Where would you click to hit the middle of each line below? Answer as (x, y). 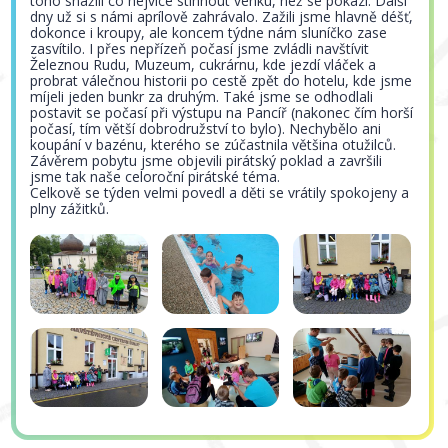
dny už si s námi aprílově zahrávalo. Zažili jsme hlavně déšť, (222, 16)
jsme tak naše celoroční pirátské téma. (155, 176)
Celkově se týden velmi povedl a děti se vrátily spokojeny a (220, 192)
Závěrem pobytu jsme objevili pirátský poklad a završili (206, 160)
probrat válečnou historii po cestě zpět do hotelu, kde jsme (221, 80)
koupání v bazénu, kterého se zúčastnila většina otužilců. (213, 144)
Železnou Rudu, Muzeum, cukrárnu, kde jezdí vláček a (203, 64)
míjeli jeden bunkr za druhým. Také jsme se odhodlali (202, 96)
